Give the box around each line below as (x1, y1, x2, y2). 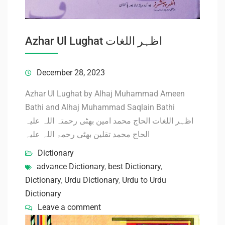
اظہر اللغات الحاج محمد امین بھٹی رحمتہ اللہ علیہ (25, 116, 193, 126)
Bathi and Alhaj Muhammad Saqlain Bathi (25, 102, 175, 112)
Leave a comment (38, 202, 101, 212)
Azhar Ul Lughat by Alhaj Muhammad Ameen (25, 88, 185, 98)
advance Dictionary (37, 161, 104, 171)
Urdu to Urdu (122, 175, 166, 185)
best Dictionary (108, 161, 161, 171)
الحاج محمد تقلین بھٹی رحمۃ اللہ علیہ (25, 129, 150, 139)
